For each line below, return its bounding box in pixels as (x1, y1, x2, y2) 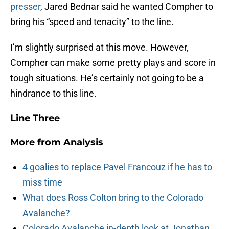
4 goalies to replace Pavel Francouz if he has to (22, 162, 212, 173)
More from (10, 136, 63, 148)
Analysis (63, 136, 103, 148)
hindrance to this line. (10, 88, 97, 99)
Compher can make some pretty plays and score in (10, 57, 216, 68)
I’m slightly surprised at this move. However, (10, 42, 189, 53)
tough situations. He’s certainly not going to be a (10, 73, 204, 84)
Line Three (10, 112, 60, 124)
